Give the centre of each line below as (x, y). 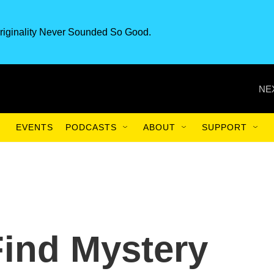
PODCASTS (91, 127)
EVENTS (35, 127)
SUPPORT (224, 127)
